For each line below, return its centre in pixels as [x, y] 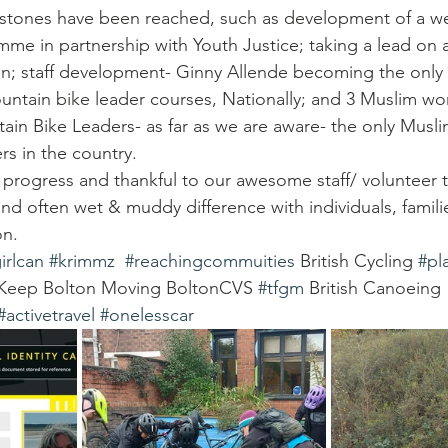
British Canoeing [375, 288]
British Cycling [356, 261]
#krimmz [82, 261]
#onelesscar [147, 315]
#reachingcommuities [210, 261]
